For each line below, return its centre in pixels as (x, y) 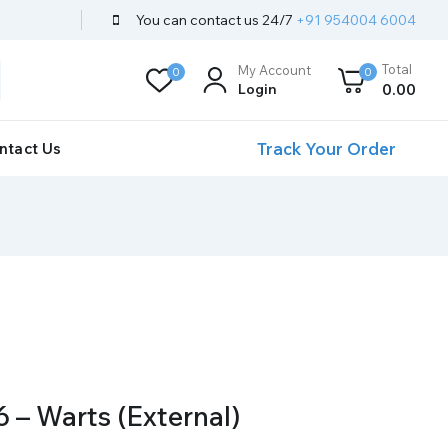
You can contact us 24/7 (215, 19)
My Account (274, 69)
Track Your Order (327, 148)
